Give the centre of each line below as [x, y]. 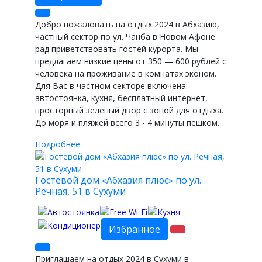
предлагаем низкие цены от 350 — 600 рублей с [131, 61]
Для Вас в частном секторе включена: [111, 86]
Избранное [135, 229]
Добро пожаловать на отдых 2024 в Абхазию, [127, 24]
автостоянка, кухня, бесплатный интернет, [121, 98]
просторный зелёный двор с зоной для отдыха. [129, 110]
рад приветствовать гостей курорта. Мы [117, 49]
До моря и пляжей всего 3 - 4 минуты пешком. [127, 123]
